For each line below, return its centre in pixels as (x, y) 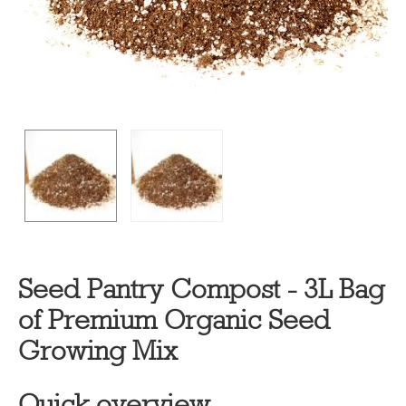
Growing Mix (98, 351)
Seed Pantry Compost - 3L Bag (201, 290)
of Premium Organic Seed (174, 320)
